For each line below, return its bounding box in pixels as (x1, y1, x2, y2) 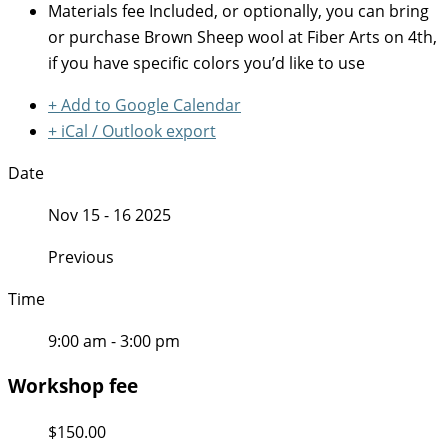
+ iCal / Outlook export (48, 120, 216, 143)
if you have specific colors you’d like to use (48, 52, 365, 75)
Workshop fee (8, 372, 138, 398)
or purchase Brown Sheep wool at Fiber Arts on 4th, (48, 26, 437, 49)
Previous (48, 246, 114, 269)
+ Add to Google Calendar (48, 94, 241, 117)
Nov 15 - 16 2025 (48, 204, 171, 227)
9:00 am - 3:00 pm (48, 330, 180, 353)
